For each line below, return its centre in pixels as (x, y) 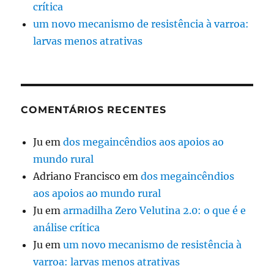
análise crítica (67, 227)
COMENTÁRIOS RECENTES (94, 109)
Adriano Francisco (77, 176)
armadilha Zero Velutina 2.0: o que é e (155, 210)
